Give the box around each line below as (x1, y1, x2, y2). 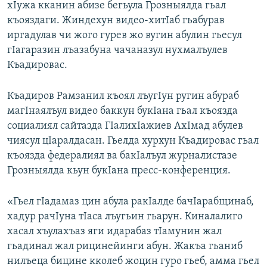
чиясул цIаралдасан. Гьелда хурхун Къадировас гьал (7, 135, 259, 147)
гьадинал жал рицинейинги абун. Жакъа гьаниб (7, 241, 243, 253)
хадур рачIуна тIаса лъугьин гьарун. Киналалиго (7, 211, 243, 223)
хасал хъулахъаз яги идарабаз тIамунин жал (7, 226, 222, 238)
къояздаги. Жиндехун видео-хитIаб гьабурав (7, 15, 225, 27)
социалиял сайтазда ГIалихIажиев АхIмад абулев (7, 120, 243, 132)
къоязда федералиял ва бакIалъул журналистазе (7, 150, 237, 162)
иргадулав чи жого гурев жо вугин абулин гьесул (7, 30, 242, 42)
